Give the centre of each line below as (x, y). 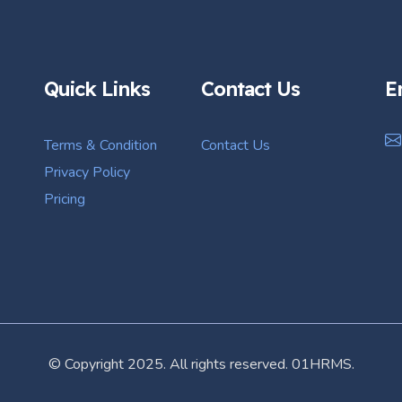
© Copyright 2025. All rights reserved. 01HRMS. (201, 365)
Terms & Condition (100, 146)
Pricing (65, 200)
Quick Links (97, 89)
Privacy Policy (87, 173)
